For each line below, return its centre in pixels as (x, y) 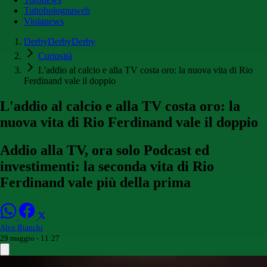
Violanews (44, 21)
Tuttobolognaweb (57, 11)
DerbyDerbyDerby (60, 42)
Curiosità (55, 56)
